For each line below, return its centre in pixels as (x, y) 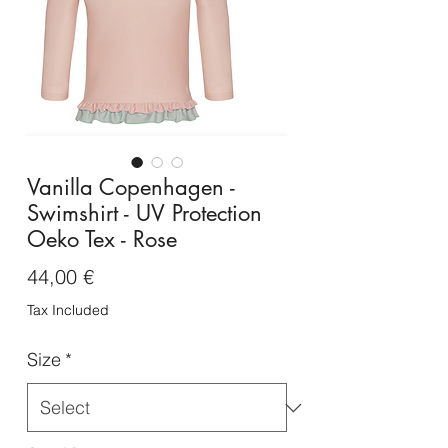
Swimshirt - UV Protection (144, 213)
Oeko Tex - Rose (102, 239)
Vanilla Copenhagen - (131, 187)
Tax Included (68, 310)
